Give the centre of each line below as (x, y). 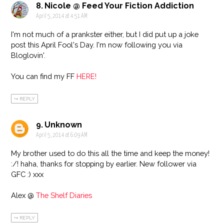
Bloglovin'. (28, 55)
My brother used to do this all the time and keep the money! (110, 153)
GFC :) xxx (27, 174)
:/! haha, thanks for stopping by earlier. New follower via (104, 164)
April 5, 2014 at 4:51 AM (62, 17)
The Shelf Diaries (64, 195)
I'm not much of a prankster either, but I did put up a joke (105, 34)
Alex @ (24, 195)
